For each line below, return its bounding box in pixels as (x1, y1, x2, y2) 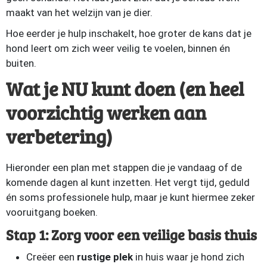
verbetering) (6, 123, 113, 149)
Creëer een (26, 251, 77, 263)
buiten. (6, 57, 36, 69)
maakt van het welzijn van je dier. (6, 7, 153, 18)
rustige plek (77, 251, 133, 263)
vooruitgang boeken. (6, 206, 98, 218)
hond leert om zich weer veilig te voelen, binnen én (6, 42, 230, 54)
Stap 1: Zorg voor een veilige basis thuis (6, 225, 257, 244)
